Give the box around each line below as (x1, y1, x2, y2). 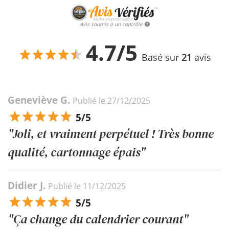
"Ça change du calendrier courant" (8, 210, 189, 227)
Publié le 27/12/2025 (73, 95, 150, 106)
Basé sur (142, 51, 181, 63)
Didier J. (8, 178, 48, 192)
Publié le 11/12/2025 (48, 180, 126, 192)
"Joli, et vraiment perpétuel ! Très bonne (8, 125, 214, 142)
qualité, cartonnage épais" (8, 143, 146, 161)
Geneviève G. (8, 93, 73, 107)
